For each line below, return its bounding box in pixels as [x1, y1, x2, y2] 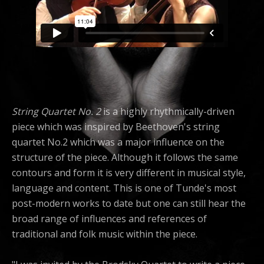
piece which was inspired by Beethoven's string [12, 120, 220, 134]
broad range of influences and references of [12, 212, 207, 226]
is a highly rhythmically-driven [101, 105, 235, 118]
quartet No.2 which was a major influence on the [12, 136, 225, 149]
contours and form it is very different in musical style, [12, 166, 246, 180]
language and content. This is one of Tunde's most [12, 181, 236, 195]
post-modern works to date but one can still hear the [12, 197, 246, 210]
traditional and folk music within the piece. [12, 227, 202, 241]
